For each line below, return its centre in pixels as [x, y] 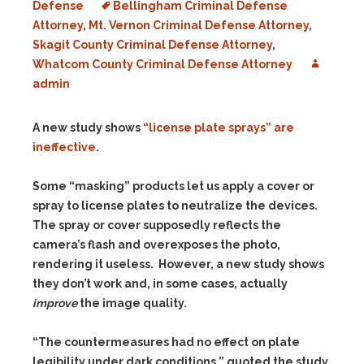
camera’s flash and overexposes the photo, [156, 245]
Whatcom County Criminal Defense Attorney [162, 64]
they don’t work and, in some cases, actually [160, 284]
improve [55, 303]
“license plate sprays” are [219, 128]
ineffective [64, 147]
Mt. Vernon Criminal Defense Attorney [199, 25]
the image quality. [132, 303]
